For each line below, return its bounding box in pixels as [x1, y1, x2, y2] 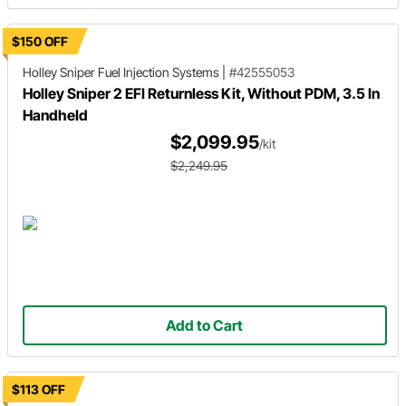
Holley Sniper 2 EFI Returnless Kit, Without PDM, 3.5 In [23, 84, 380, 102]
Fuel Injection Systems [95, 64, 222, 80]
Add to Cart [166, 316, 244, 335]
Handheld [23, 106, 88, 124]
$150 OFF [12, 34, 68, 49]
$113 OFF [12, 382, 65, 397]
